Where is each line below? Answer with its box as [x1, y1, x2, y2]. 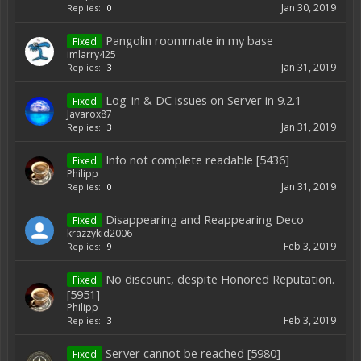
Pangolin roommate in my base [106, 32, 273, 48]
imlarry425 [67, 48, 116, 61]
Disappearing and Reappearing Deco [106, 211, 304, 227]
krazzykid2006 [67, 226, 132, 240]
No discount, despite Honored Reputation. [106, 271, 334, 287]
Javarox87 [67, 107, 112, 121]
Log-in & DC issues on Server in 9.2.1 [106, 92, 301, 108]
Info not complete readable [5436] [106, 151, 289, 168]
